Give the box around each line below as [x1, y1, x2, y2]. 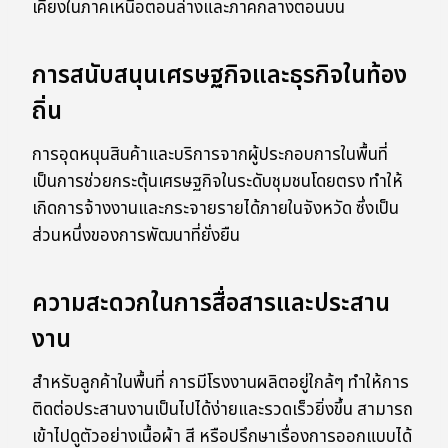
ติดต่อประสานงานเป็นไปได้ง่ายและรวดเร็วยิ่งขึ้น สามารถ [32, 397, 413, 424]
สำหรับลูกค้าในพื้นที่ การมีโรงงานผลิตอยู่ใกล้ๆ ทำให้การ [32, 370, 409, 397]
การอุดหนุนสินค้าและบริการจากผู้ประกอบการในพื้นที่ [32, 142, 388, 169]
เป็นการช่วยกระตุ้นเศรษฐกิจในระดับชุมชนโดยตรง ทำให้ [32, 169, 403, 196]
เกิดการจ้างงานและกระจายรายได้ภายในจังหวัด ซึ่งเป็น [32, 196, 399, 223]
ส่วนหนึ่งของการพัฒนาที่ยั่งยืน [32, 223, 240, 250]
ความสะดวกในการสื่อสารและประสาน [32, 286, 390, 323]
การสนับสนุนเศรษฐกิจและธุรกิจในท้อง [32, 58, 407, 95]
